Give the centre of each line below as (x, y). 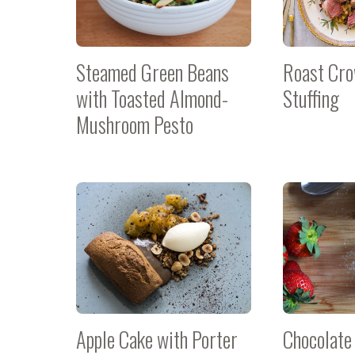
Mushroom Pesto (135, 124)
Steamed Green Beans (153, 72)
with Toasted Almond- (152, 98)
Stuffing (311, 98)
